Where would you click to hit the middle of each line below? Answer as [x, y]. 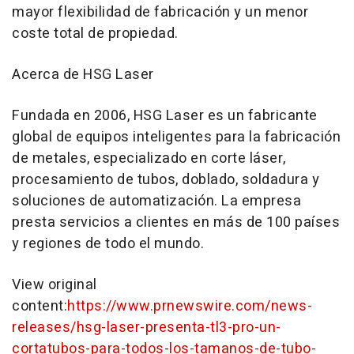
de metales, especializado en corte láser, [149, 158]
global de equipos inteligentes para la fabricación [176, 137]
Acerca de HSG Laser [83, 75]
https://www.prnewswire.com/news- [190, 306]
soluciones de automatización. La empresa [156, 201]
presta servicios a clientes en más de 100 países [176, 222]
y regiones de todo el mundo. [108, 244]
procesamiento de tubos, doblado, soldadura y [166, 180]
